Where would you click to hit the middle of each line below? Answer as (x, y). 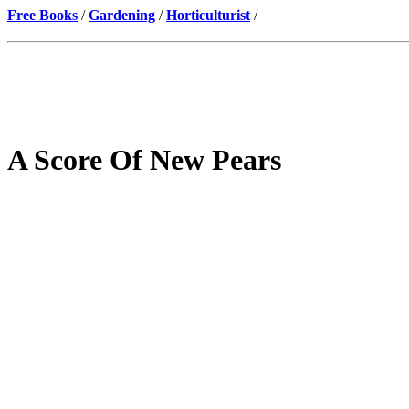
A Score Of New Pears (144, 160)
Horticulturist (208, 15)
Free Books (42, 15)
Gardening (122, 15)
